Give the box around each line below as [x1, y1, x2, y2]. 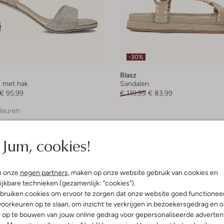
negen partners [19, 168, 68, 176]
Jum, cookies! [1, 134, 90, 156]
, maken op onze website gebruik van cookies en [67, 168, 218, 176]
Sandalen [120, 79, 149, 88]
